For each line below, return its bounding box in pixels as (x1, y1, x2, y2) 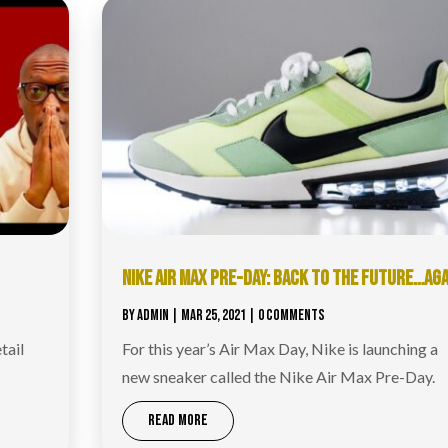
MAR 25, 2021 (180, 305, 246, 325)
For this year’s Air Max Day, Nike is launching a (121, 338, 438, 358)
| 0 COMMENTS (245, 305, 325, 325)
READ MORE (147, 410, 208, 430)
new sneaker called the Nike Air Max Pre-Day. (121, 366, 435, 386)
